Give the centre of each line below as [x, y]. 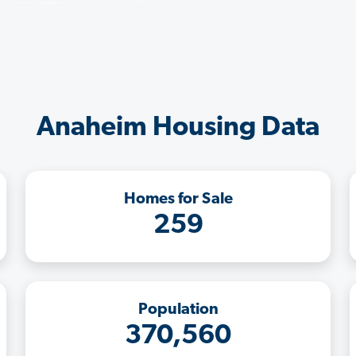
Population [178, 310]
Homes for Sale [178, 199]
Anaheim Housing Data [178, 128]
